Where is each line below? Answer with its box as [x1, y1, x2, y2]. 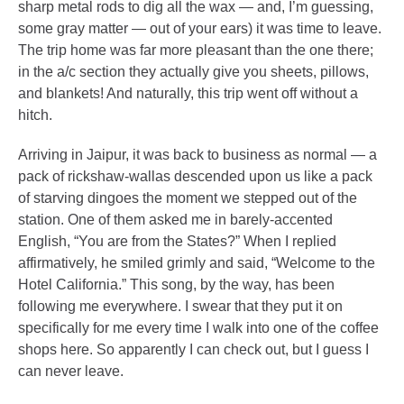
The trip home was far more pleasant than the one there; [18, 42, 373, 58]
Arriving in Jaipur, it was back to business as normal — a [18, 147, 377, 162]
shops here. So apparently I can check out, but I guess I [18, 342, 369, 357]
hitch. [18, 107, 52, 123]
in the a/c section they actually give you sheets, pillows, [18, 64, 369, 79]
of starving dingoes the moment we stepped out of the [18, 190, 357, 206]
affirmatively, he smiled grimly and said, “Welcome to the [18, 255, 375, 271]
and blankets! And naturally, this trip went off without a [18, 86, 358, 101]
